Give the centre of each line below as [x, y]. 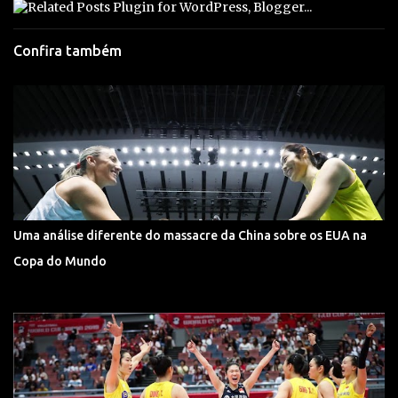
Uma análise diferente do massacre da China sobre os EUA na [190, 235]
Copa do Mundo [60, 261]
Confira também [68, 50]
